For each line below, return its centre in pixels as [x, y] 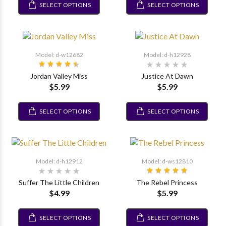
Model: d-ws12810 [167, 161]
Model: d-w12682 [59, 54]
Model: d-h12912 [59, 161]
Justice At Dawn [167, 76]
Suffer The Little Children [59, 182]
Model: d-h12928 [167, 54]
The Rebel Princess [167, 182]
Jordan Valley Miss [59, 76]
